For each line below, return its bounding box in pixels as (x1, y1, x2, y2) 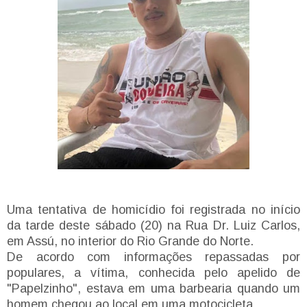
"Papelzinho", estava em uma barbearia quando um (7, 281, 300, 295)
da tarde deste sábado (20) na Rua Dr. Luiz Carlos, (7, 218, 300, 232)
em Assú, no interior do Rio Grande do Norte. (7, 234, 254, 248)
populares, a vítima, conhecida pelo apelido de (7, 265, 300, 280)
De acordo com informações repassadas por (7, 249, 300, 264)
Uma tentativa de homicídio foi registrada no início (7, 202, 300, 217)
